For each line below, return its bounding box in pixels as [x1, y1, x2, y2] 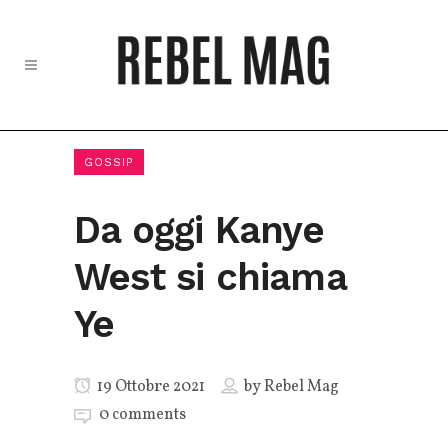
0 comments [99, 404, 186, 426]
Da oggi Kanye [74, 208, 325, 252]
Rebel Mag [264, 376, 339, 398]
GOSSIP [84, 155, 134, 169]
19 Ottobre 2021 [94, 376, 205, 398]
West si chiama [74, 255, 346, 299]
